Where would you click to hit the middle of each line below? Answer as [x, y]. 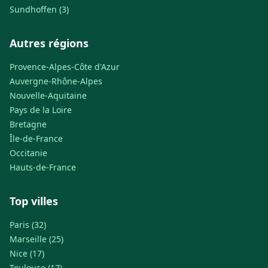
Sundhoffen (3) [39, 9]
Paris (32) [28, 224]
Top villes [34, 201]
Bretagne [28, 124]
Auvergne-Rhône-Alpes [56, 81]
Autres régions [49, 43]
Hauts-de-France [43, 167]
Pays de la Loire [41, 109]
